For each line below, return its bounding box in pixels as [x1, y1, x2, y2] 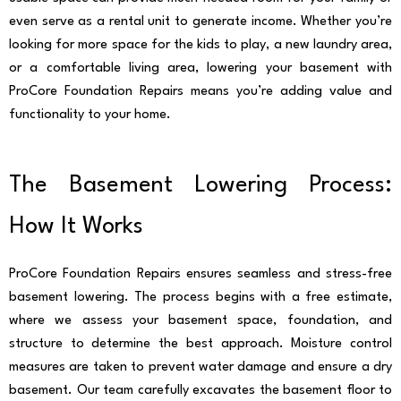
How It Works [9, 214, 143, 238]
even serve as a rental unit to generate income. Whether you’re [9, 14, 392, 29]
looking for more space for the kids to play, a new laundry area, [9, 38, 392, 52]
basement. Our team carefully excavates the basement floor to [9, 384, 392, 398]
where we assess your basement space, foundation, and [9, 314, 392, 328]
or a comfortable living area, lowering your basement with [9, 61, 392, 75]
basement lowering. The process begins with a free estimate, [9, 291, 392, 305]
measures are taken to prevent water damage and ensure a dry [9, 361, 392, 375]
